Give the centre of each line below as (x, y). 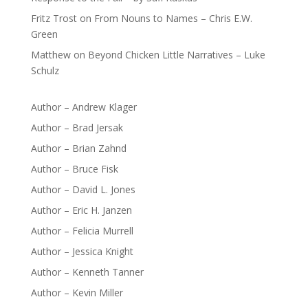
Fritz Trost (54, 18)
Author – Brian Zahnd (78, 148)
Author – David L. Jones (83, 189)
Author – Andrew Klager (84, 107)
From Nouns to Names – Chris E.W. (173, 18)
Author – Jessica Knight (82, 251)
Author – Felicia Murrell (82, 231)
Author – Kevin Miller (77, 293)
